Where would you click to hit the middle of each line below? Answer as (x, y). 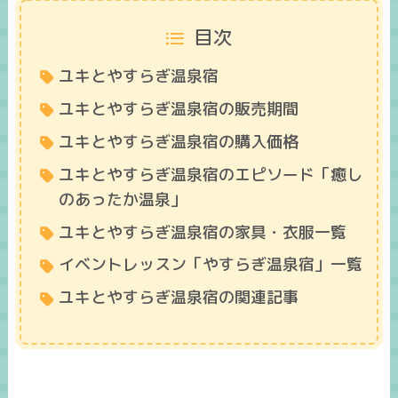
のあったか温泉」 (122, 199)
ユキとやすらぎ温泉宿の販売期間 (178, 108)
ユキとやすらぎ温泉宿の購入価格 (178, 141)
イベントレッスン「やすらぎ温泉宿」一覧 (210, 265)
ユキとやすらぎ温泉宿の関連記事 (178, 298)
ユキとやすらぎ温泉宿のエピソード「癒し (210, 174)
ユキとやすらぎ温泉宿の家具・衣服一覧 (202, 232)
